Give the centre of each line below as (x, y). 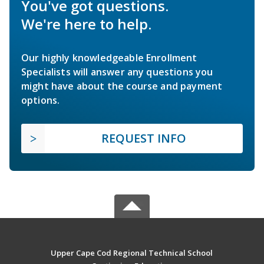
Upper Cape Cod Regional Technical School (132, 253)
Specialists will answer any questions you (117, 72)
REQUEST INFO (144, 138)
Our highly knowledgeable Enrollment (109, 57)
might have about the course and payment (122, 86)
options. (41, 100)
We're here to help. (86, 24)
